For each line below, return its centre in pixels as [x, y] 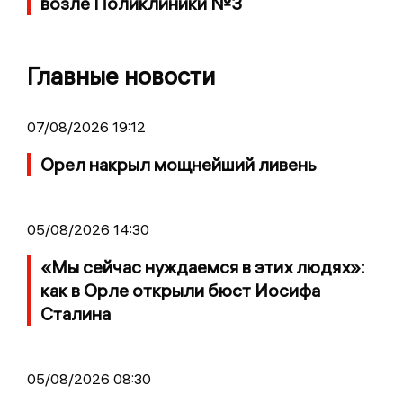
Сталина [76, 313]
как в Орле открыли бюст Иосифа [180, 290]
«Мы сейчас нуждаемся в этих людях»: [203, 266]
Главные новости [121, 76]
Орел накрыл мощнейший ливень [179, 164]
